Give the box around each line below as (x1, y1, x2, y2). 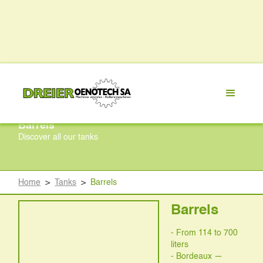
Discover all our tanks (18, 133, 99, 141)
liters (171, 240, 189, 249)
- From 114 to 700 (171, 228, 238, 237)
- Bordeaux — (171, 252, 223, 261)
